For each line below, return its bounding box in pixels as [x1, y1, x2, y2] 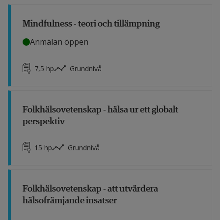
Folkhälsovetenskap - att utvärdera [23, 182, 158, 194]
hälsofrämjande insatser [23, 193, 117, 206]
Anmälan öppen [30, 36, 88, 48]
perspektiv [23, 114, 65, 127]
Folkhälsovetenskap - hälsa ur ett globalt [23, 103, 178, 115]
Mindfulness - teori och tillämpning [23, 17, 160, 29]
